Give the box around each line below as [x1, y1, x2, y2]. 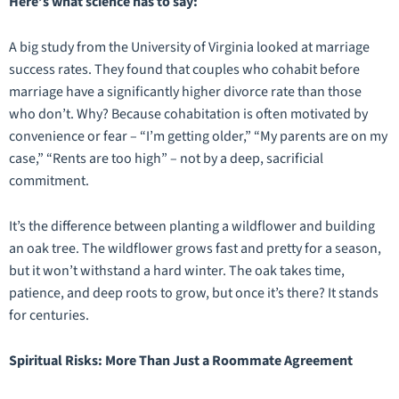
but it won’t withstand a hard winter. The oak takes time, [9, 261, 345, 281]
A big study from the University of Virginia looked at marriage [9, 37, 370, 58]
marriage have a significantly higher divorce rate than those [9, 82, 362, 102]
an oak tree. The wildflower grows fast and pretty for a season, [9, 239, 381, 259]
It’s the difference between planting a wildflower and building [9, 216, 375, 237]
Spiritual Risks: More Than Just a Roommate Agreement [9, 351, 353, 371]
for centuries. [9, 305, 89, 326]
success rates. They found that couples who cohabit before [9, 60, 360, 80]
